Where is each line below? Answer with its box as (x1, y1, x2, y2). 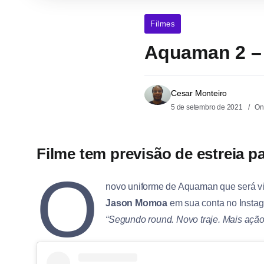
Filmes (150, 19, 175, 29)
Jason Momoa (105, 198, 168, 209)
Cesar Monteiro (171, 88, 227, 98)
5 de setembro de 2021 (171, 103, 245, 112)
